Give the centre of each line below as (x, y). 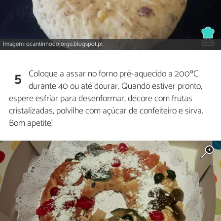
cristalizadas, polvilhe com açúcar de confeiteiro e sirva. (106, 111)
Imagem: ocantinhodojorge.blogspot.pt (53, 44)
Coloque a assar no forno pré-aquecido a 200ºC (114, 74)
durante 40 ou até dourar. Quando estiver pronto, (116, 87)
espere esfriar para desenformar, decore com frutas (101, 99)
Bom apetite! (31, 124)
